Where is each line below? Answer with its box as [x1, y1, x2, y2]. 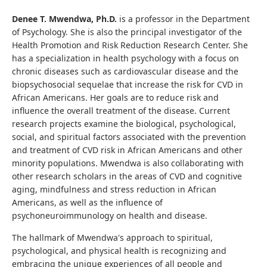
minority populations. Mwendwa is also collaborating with [12, 157, 244, 169]
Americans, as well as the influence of [12, 197, 163, 208]
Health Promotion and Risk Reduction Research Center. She [12, 39, 248, 51]
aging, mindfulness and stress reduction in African [12, 184, 216, 195]
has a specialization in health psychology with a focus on [12, 52, 239, 64]
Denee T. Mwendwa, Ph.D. [12, 13, 117, 24]
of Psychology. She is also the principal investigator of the [12, 26, 242, 38]
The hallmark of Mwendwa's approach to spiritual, [12, 232, 213, 243]
